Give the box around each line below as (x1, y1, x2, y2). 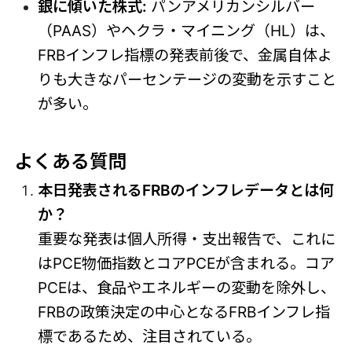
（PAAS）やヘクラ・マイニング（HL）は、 (37, 21, 335, 41)
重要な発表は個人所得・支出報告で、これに (37, 229, 335, 248)
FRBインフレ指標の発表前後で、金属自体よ (37, 46, 332, 65)
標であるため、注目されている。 (37, 326, 261, 346)
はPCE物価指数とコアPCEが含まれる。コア (37, 253, 335, 273)
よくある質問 (13, 150, 127, 174)
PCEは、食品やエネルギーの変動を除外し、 (37, 277, 335, 297)
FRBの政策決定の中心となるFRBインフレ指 (37, 302, 330, 321)
